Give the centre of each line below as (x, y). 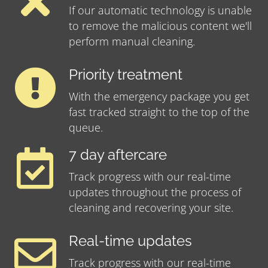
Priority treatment (126, 75)
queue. (86, 128)
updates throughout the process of (155, 192)
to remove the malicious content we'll (160, 26)
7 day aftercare (118, 155)
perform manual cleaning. (132, 42)
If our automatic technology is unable (160, 10)
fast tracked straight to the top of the (159, 112)
